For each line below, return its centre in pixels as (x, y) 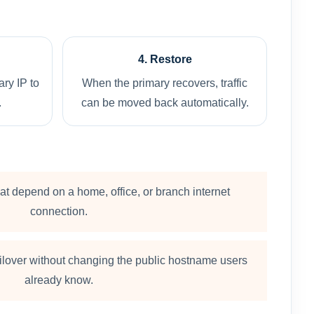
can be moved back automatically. (165, 103)
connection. (59, 211)
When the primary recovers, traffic (165, 83)
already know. (59, 280)
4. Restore (165, 59)
